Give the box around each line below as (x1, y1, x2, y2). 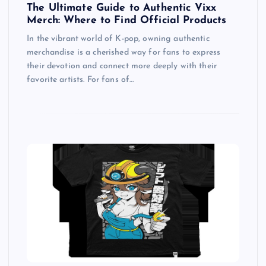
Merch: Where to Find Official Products (27, 15, 227, 26)
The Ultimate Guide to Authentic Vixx (27, 2, 217, 13)
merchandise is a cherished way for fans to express (27, 47, 221, 57)
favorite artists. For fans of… (27, 75, 134, 84)
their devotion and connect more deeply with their (27, 61, 217, 71)
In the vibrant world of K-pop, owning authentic (27, 34, 210, 43)
